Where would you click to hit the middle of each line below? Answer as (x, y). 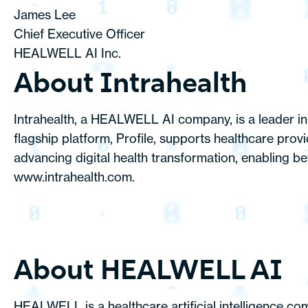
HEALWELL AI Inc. (67, 53)
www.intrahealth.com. (76, 177)
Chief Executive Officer (79, 34)
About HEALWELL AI (148, 272)
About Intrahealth (130, 85)
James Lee (45, 15)
